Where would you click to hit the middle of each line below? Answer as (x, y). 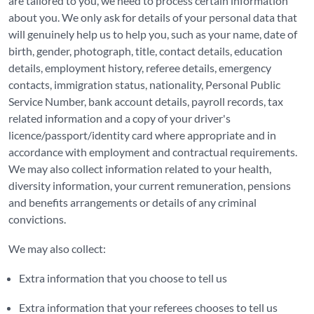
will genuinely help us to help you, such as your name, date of (153, 34)
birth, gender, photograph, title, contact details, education (145, 51)
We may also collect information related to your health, (140, 169)
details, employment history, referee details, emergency (140, 68)
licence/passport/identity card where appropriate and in (142, 135)
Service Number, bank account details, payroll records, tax (146, 101)
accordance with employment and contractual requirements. (153, 152)
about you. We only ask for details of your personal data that (153, 17)
